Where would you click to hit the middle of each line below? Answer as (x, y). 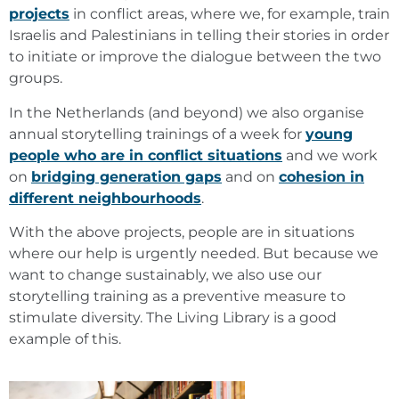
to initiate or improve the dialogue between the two (195, 57)
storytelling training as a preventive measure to (177, 297)
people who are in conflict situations (146, 155)
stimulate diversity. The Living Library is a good (173, 318)
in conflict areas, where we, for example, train (230, 14)
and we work (330, 155)
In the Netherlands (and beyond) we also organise (187, 112)
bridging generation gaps (126, 176)
